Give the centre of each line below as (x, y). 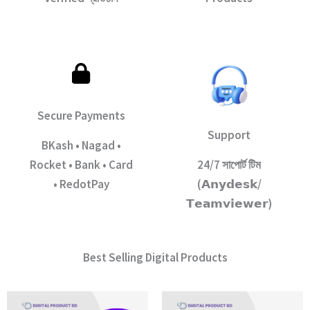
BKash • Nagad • (81, 145)
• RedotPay (81, 184)
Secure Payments (81, 116)
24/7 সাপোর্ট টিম (229, 165)
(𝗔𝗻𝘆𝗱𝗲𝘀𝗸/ (229, 184)
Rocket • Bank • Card (81, 165)
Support (229, 135)
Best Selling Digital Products (155, 257)
